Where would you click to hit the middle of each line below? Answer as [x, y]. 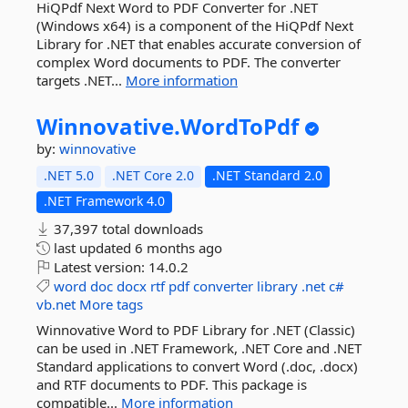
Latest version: [99, 267]
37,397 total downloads [127, 229]
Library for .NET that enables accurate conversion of [199, 44]
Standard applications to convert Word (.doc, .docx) [197, 366]
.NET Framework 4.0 [104, 201]
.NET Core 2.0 [153, 175]
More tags [111, 304]
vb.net [56, 304]
